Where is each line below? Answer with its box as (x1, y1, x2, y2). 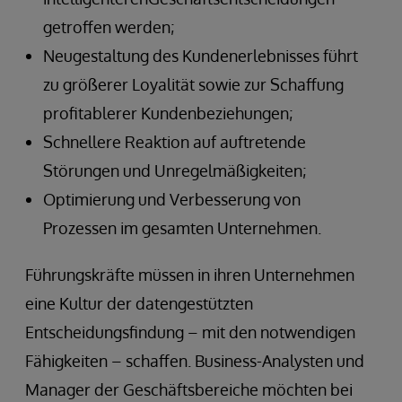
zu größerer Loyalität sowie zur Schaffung (43, 74, 344, 94)
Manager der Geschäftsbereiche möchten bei (25, 379, 353, 399)
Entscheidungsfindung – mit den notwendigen (25, 321, 355, 342)
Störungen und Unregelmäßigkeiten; (43, 160, 307, 180)
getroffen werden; (43, 16, 175, 37)
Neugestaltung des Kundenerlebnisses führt (43, 45, 358, 66)
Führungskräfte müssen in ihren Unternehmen (25, 264, 354, 284)
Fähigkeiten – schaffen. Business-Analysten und (25, 350, 364, 371)
